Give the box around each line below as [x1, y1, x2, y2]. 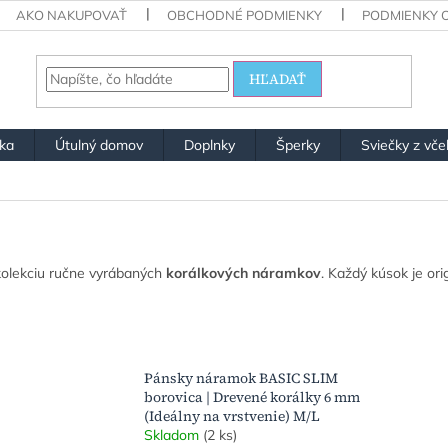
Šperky [276, 136, 320, 154]
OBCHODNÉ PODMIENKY [167, 7, 323, 23]
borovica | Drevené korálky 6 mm [144, 387, 361, 408]
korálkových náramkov [166, 263, 321, 282]
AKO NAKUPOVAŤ [16, 7, 128, 23]
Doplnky [184, 136, 235, 154]
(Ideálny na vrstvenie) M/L [144, 406, 321, 427]
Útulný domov [55, 136, 143, 154]
